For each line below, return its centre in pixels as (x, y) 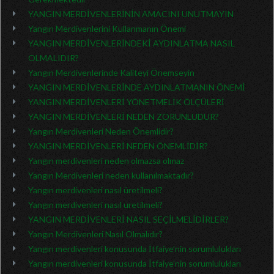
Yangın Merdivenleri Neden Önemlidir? (101, 131)
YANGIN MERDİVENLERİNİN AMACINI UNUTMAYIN (131, 14)
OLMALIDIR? (54, 58)
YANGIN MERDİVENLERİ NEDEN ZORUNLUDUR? (124, 117)
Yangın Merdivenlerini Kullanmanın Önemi (107, 28)
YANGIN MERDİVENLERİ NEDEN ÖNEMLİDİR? (118, 146)
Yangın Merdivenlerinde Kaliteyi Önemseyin (111, 72)
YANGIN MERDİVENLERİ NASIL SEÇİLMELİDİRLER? (128, 219)
